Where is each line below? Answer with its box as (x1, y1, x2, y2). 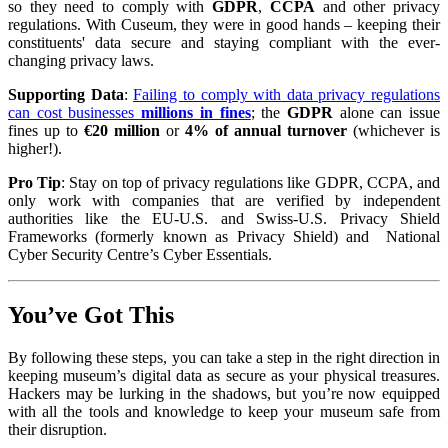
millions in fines (141, 103, 251, 121)
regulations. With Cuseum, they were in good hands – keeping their (8, 15, 440, 33)
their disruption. (8, 420, 107, 438)
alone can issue (332, 103, 441, 121)
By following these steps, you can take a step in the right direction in (8, 348, 440, 366)
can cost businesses (8, 103, 142, 121)
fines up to (8, 121, 84, 139)
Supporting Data (8, 85, 124, 103)
